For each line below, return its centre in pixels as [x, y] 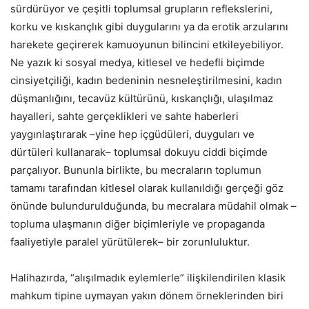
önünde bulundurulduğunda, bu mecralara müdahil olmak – [153, 206]
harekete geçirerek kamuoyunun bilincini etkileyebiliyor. [147, 45]
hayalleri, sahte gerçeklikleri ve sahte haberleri [124, 117]
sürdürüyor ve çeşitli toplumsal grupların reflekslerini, [141, 9]
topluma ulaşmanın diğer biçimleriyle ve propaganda [138, 224]
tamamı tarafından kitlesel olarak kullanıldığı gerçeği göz [147, 188]
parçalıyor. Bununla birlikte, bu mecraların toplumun [136, 170]
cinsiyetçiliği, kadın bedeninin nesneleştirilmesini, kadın [146, 81]
